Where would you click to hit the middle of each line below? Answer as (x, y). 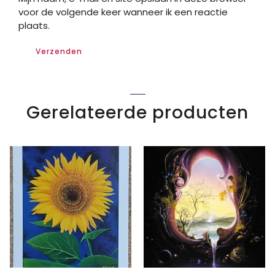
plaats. (34, 25)
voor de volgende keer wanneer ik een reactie (123, 12)
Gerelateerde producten (137, 112)
